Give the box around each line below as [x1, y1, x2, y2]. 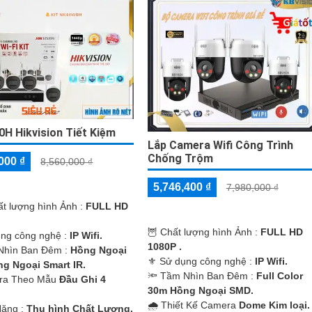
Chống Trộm [147, 151, 213, 165]
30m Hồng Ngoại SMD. [147, 284, 253, 296]
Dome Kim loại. [238, 299, 310, 311]
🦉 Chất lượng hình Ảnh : [147, 226, 260, 237]
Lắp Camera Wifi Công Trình [147, 138, 293, 152]
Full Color [256, 270, 303, 281]
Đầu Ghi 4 [59, 273, 107, 285]
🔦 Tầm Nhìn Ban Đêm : [147, 270, 256, 281]
